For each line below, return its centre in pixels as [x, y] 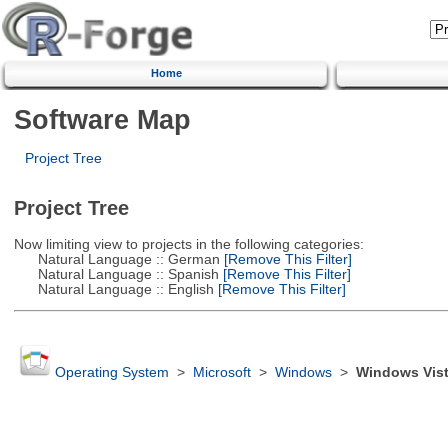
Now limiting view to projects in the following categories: [188, 244]
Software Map [102, 119]
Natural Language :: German [116, 259]
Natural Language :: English [113, 289]
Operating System [111, 373]
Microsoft [221, 373]
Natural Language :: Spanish [116, 274]
